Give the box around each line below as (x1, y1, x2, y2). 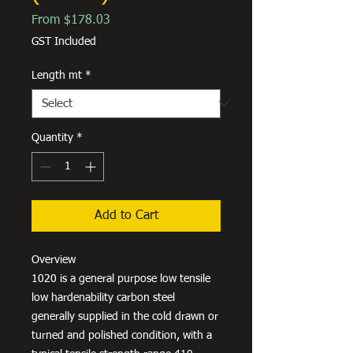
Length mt (32, 69, 82, 81)
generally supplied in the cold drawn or (32, 310, 218, 322)
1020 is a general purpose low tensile (32, 273, 210, 284)
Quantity (32, 132, 73, 143)
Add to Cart (94, 209, 158, 222)
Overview (32, 254, 76, 266)
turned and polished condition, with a (32, 329, 212, 341)
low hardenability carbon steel (32, 292, 175, 303)
